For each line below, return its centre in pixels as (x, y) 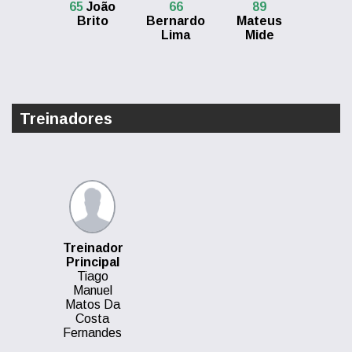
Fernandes (93, 333)
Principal (92, 262)
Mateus (260, 21)
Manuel (92, 290)
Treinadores (66, 119)
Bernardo (176, 21)
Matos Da (92, 304)
